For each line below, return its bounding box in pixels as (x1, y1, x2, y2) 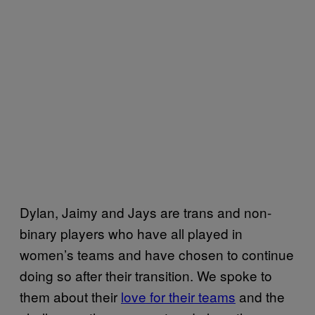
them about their (20, 287, 121, 306)
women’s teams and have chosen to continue (20, 245, 294, 264)
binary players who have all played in (20, 224, 243, 243)
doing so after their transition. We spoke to (20, 266, 272, 285)
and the (236, 287, 285, 306)
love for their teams (121, 287, 236, 306)
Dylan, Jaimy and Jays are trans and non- (20, 202, 271, 221)
